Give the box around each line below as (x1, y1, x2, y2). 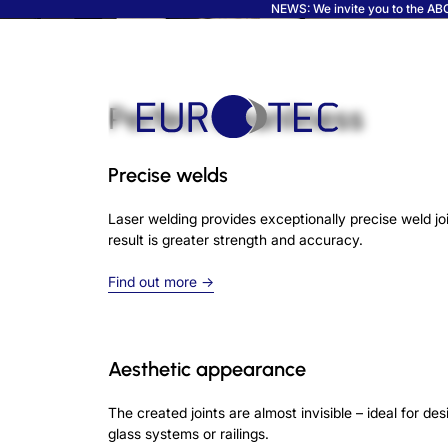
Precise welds (107, 162, 228, 187)
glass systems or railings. (107, 424, 269, 442)
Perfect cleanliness (107, 100, 364, 136)
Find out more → (107, 272, 214, 290)
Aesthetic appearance (107, 356, 306, 381)
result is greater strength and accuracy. (107, 230, 363, 248)
